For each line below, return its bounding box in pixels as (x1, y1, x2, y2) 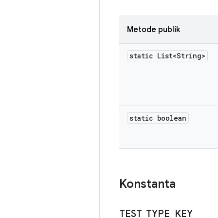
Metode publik (127, 25, 180, 35)
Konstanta (119, 177, 176, 191)
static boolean (129, 113, 186, 123)
